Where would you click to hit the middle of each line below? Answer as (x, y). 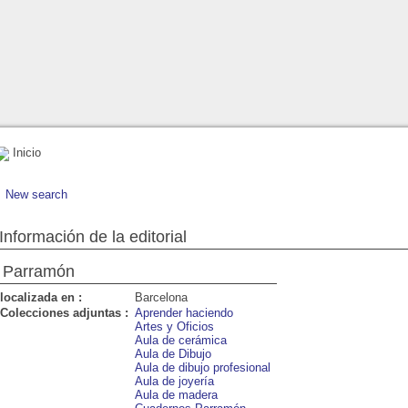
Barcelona (161, 297)
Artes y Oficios (174, 326)
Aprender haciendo (184, 312)
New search (36, 194)
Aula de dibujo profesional (203, 367)
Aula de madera (176, 394)
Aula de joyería (174, 381)
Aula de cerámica (181, 340)
